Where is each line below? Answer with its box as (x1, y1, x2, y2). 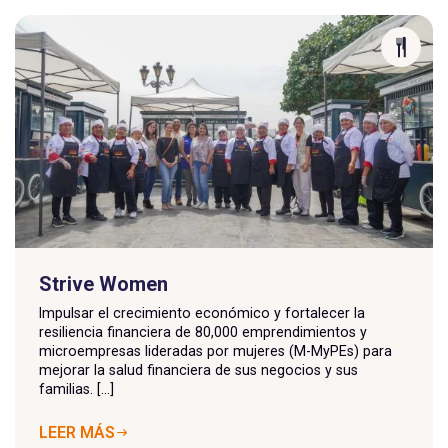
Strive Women (39, 271, 168, 296)
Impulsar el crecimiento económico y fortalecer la (39, 304, 365, 321)
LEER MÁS (39, 422, 115, 442)
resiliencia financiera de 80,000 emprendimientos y (39, 323, 367, 340)
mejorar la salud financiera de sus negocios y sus (39, 361, 358, 378)
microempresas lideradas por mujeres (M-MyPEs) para (39, 342, 392, 359)
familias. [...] (39, 380, 114, 397)
